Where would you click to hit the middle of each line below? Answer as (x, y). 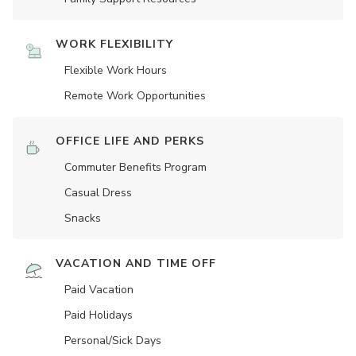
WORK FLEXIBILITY (114, 44)
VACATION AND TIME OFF (136, 263)
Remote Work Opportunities (135, 96)
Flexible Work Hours (116, 70)
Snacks (83, 218)
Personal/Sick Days (113, 341)
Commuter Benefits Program (135, 167)
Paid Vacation (99, 290)
